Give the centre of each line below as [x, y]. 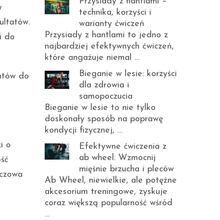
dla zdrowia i [104, 85]
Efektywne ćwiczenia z [123, 147]
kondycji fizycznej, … [83, 130]
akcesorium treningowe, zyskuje [106, 192]
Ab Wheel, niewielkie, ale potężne [111, 180]
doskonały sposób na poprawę [104, 119]
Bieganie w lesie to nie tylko [100, 108]
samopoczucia [106, 96]
